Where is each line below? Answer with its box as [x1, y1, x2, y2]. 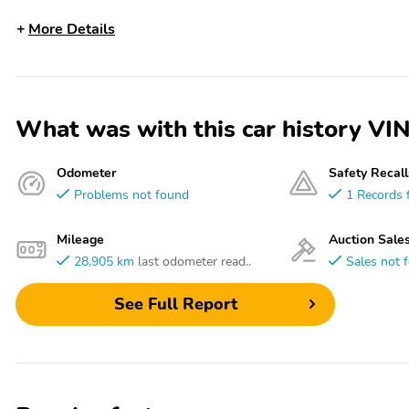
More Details [28, 18, 115, 39]
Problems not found [74, 184, 189, 204]
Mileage [57, 229, 104, 248]
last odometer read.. [138, 251, 251, 270]
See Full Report [113, 293, 237, 316]
